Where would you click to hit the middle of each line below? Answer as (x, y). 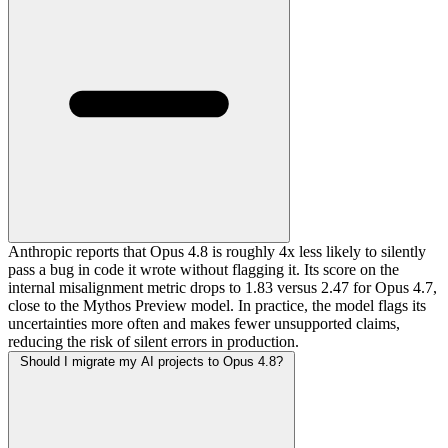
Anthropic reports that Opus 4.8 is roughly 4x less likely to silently (217, 252)
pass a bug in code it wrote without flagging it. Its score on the (203, 270)
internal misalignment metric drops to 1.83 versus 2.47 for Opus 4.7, (222, 288)
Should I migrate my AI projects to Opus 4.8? (151, 362)
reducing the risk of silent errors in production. (153, 342)
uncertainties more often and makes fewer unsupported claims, (204, 324)
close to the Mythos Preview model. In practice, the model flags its (217, 306)
